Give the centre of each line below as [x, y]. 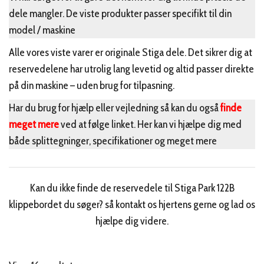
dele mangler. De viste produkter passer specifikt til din [120, 14]
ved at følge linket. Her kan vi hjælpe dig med [151, 124]
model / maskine [42, 30]
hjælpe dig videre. [132, 221]
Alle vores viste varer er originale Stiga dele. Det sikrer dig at [131, 52]
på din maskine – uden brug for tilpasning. [92, 85]
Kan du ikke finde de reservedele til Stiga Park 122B [132, 188]
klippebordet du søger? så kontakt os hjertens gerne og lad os [132, 204]
